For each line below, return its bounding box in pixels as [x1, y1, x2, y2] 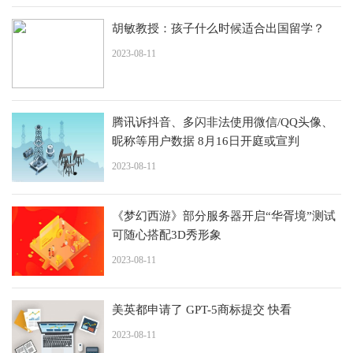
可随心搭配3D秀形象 [112, 228, 221, 241]
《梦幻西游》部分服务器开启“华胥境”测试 [112, 209, 336, 222]
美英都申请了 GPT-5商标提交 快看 [112, 303, 292, 316]
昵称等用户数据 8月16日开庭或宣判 [112, 134, 299, 147]
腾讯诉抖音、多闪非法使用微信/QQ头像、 [112, 115, 333, 128]
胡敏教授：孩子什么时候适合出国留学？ [112, 21, 325, 35]
